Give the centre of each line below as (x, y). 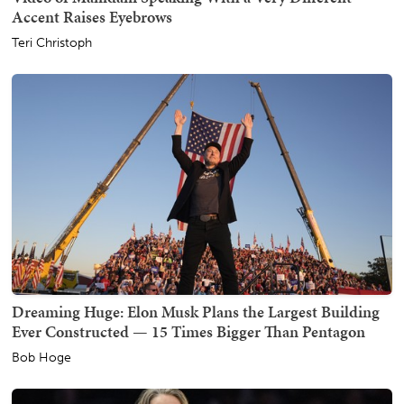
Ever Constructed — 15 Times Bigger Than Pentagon (188, 332)
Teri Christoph (52, 43)
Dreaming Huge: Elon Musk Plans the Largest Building (196, 312)
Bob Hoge (41, 358)
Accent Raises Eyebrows (92, 17)
